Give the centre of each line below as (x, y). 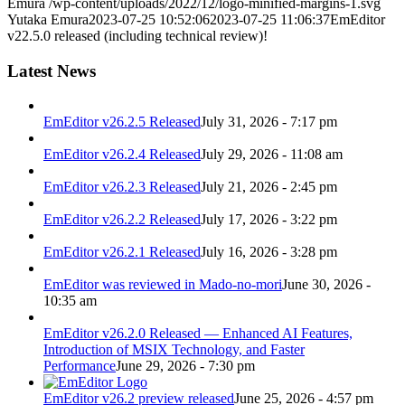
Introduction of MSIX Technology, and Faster (174, 350)
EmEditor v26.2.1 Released (122, 252)
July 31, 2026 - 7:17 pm (269, 122)
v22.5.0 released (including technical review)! (137, 35)
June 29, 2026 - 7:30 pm (185, 366)
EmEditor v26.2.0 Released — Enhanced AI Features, (198, 334)
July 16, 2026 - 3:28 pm (269, 252)
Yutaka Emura (48, 19)
